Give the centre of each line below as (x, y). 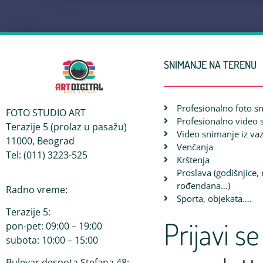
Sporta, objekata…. (215, 199)
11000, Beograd (40, 141)
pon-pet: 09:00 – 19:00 (54, 226)
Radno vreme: (37, 189)
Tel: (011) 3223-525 (47, 155)
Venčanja (195, 147)
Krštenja (193, 160)
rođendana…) (204, 186)
